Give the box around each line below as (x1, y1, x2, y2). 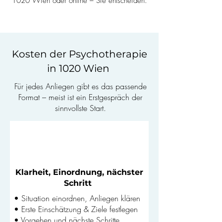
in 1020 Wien (47, 62, 112, 74)
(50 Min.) (43, 143, 76, 153)
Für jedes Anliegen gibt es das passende (14, 81, 147, 92)
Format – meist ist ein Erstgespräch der (18, 92, 142, 103)
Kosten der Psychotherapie (11, 48, 147, 60)
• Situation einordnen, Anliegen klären (14, 193, 140, 204)
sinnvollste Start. (55, 103, 106, 113)
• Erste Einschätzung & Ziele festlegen (14, 204, 138, 215)
